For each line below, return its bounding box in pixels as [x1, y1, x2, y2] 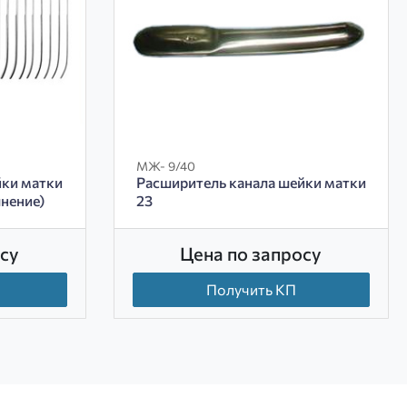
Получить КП [205, 281, 296, 299]
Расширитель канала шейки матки [135, 174, 366, 192]
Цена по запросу [180, 243, 323, 265]
